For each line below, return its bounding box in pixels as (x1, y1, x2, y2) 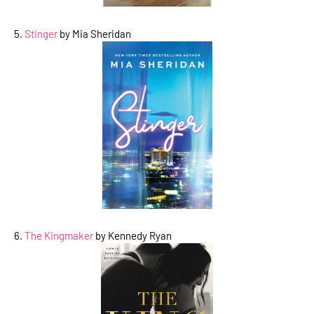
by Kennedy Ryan (93, 229, 172, 243)
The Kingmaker (25, 229, 93, 243)
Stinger (25, 27, 57, 40)
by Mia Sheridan (57, 27, 131, 40)
